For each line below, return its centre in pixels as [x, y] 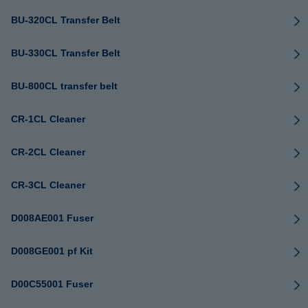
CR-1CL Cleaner [48, 119]
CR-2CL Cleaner [48, 152]
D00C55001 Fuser [52, 284]
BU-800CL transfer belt [64, 86]
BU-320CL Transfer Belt [66, 20]
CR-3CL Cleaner [48, 185]
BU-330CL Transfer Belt [66, 53]
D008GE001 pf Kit [52, 251]
